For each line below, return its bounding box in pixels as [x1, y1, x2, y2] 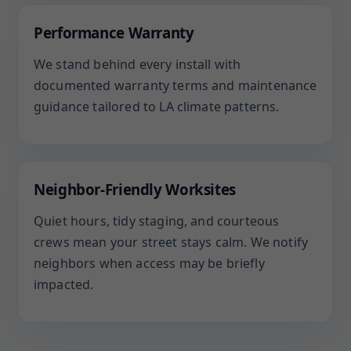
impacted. [34, 276, 94, 293]
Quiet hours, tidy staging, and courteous [34, 212, 280, 230]
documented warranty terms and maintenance [34, 77, 317, 94]
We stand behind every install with [34, 56, 241, 73]
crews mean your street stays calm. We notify [34, 233, 309, 251]
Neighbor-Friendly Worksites [34, 179, 236, 199]
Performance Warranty [34, 23, 194, 42]
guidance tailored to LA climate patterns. [34, 98, 280, 115]
